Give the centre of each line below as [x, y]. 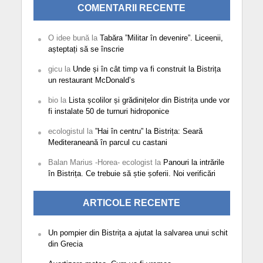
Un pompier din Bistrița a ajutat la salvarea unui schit [138, 233]
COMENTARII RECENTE [131, 8]
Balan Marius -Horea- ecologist [100, 163]
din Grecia [65, 244]
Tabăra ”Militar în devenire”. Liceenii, [161, 38]
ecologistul [66, 131]
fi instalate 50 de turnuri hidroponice [108, 112]
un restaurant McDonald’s [91, 80]
